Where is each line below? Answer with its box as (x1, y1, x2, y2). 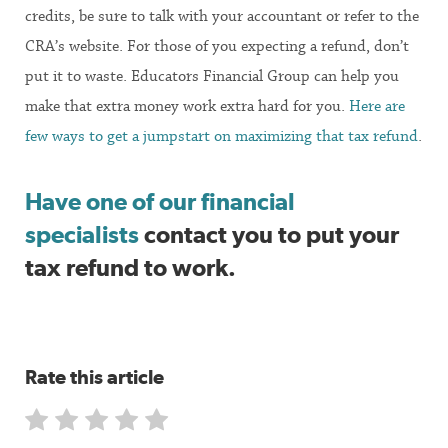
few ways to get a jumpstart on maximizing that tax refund (25, 127, 418, 146)
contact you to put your (139, 219, 399, 248)
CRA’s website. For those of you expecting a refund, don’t (25, 37, 409, 56)
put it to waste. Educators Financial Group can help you (25, 67, 399, 86)
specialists (25, 219, 139, 248)
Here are (349, 97, 405, 116)
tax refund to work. (25, 252, 236, 281)
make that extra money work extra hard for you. (25, 97, 349, 116)
